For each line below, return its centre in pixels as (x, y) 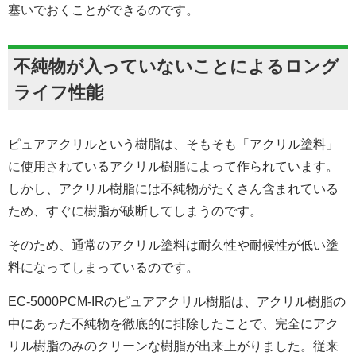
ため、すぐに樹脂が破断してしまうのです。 (135, 211)
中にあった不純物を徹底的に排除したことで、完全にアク (173, 323)
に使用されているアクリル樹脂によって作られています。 (173, 166)
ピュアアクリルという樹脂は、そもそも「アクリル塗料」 (173, 144)
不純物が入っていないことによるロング (176, 66)
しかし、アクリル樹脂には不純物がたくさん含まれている (173, 188)
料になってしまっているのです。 (103, 267)
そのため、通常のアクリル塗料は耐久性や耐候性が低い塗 (173, 245)
